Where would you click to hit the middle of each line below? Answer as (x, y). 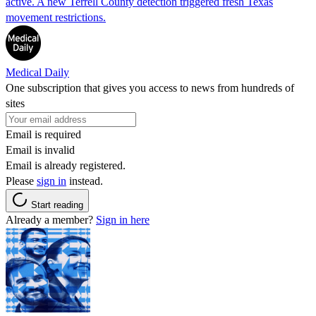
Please (21, 181)
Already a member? (51, 219)
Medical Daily (37, 72)
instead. (85, 181)
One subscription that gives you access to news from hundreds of (150, 87)
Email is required (43, 134)
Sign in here (123, 219)
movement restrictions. (56, 17)
